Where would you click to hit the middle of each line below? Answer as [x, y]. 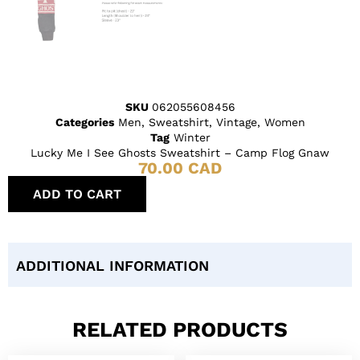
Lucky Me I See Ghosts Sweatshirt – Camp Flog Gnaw [180, 152]
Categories [84, 122]
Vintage [236, 122]
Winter [192, 137]
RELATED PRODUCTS [180, 329]
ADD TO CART [77, 194]
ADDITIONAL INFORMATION [112, 265]
